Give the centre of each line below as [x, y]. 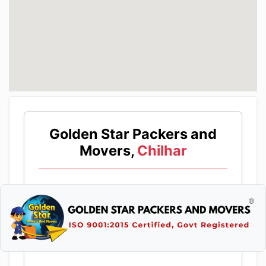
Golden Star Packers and [133, 134]
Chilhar [160, 151]
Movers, [107, 151]
